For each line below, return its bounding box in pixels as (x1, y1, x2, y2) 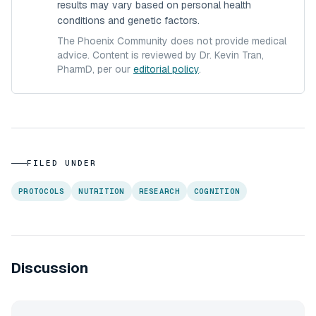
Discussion (11, 259, 88, 277)
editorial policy (133, 63, 199, 75)
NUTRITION (78, 186, 125, 196)
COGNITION (193, 186, 241, 196)
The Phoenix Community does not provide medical (57, 35, 286, 47)
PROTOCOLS (18, 186, 65, 196)
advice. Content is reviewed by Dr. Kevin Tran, (57, 49, 264, 61)
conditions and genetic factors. (57, 14, 200, 27)
